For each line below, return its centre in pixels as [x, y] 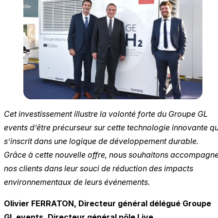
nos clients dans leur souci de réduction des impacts [99, 169]
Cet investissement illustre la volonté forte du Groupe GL [106, 114]
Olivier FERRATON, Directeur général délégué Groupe [108, 204]
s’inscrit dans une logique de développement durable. [101, 141]
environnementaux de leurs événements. [77, 182]
